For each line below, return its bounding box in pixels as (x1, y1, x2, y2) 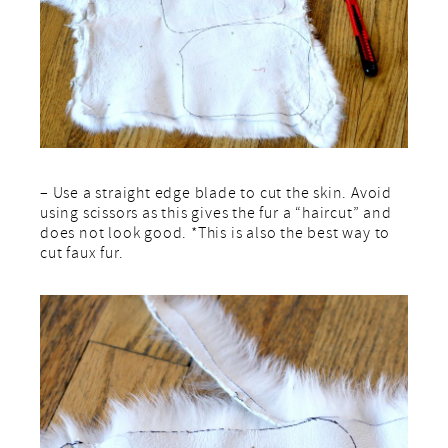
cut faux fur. (40, 243, 124, 268)
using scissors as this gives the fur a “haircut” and (40, 203, 392, 228)
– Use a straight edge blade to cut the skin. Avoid (40, 183, 392, 208)
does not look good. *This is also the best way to (40, 223, 391, 248)
